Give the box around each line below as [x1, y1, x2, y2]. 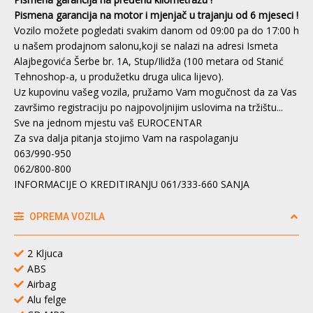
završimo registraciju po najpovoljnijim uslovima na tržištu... [14, 100, 283, 114]
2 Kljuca [27, 246, 63, 260]
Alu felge [27, 292, 66, 306]
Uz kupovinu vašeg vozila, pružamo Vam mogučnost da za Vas [14, 85, 297, 99]
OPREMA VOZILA [27, 210, 105, 222]
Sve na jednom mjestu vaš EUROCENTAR [14, 115, 202, 129]
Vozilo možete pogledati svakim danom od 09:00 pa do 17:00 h [14, 23, 299, 37]
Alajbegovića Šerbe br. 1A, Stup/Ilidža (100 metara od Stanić [14, 54, 284, 68]
